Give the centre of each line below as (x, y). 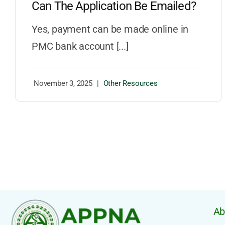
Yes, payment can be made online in (110, 29)
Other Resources (130, 84)
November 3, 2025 (63, 84)
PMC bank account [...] (80, 46)
